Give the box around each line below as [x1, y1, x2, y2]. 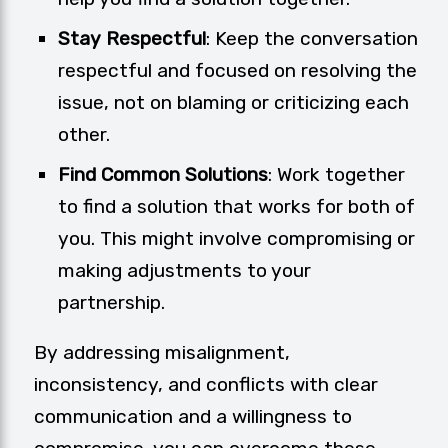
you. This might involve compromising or [58, 227, 415, 251]
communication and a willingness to [34, 405, 352, 429]
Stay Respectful [58, 27, 206, 51]
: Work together [268, 163, 405, 187]
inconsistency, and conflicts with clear [34, 373, 378, 397]
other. [58, 123, 110, 147]
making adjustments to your [58, 259, 311, 283]
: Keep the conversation [206, 27, 418, 51]
